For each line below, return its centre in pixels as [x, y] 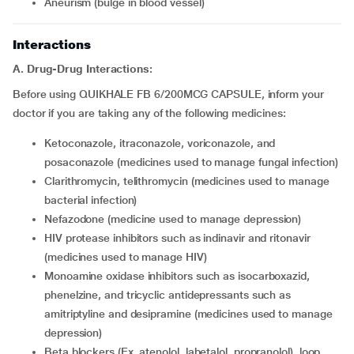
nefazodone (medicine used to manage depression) [177, 219]
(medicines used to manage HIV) [126, 257]
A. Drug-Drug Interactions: [83, 69]
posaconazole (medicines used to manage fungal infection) [191, 162]
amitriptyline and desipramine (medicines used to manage [188, 314]
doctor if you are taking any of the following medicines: [149, 113]
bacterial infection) [91, 200]
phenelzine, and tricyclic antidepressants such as [168, 295]
